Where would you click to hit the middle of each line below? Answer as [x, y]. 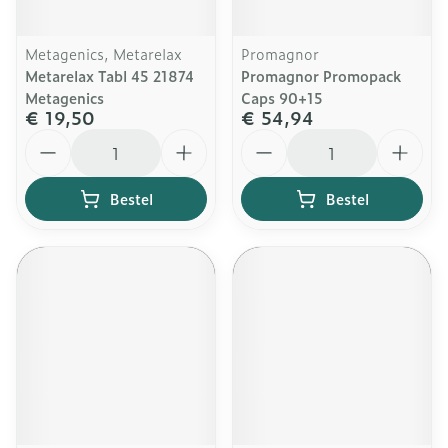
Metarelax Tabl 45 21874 [109, 75]
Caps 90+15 [282, 97]
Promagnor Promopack [321, 75]
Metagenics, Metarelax [103, 53]
